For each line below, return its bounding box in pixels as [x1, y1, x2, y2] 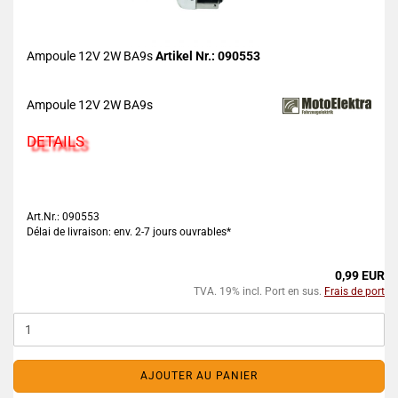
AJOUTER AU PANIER [140, 370, 258, 382]
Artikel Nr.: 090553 [155, 49, 260, 63]
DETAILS [27, 132, 84, 150]
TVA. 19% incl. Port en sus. [194, 285, 324, 298]
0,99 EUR [335, 268, 385, 283]
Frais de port [324, 285, 385, 298]
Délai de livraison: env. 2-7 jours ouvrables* [27, 226, 231, 238]
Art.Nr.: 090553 [27, 211, 99, 223]
